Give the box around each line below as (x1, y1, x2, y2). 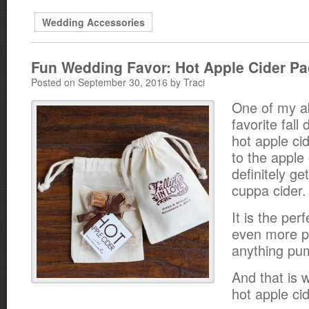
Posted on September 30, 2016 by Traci (31, 75, 205, 89)
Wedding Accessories (42, 15, 145, 29)
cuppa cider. (232, 180, 306, 200)
